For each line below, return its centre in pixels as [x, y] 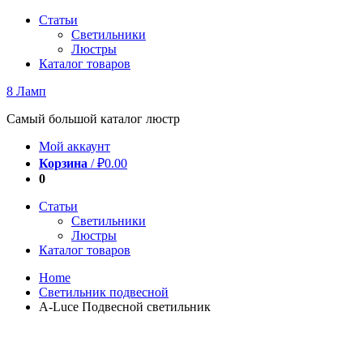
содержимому [44, 48]
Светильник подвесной [104, 292]
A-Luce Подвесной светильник [125, 307]
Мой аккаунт [75, 146]
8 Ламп [26, 91]
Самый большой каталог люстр [93, 119]
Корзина [63, 163]
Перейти [30, 19]
